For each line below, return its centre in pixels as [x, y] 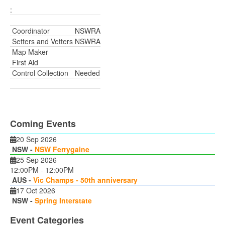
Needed [86, 73]
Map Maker [29, 52]
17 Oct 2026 [36, 191]
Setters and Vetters [41, 41]
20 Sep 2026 [36, 139]
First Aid [24, 63]
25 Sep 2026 [36, 160]
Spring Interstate [63, 201]
